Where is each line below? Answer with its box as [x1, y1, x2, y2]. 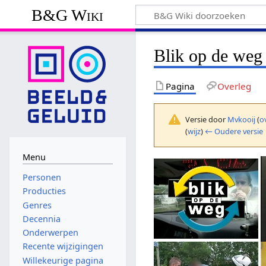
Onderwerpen [22, 227, 78, 239]
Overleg [217, 80, 251, 92]
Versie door [185, 113, 228, 125]
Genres [22, 199, 52, 211]
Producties [22, 185, 66, 197]
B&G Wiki [31, 5, 104, 24]
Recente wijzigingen [22, 240, 103, 252]
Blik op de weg [154, 45, 263, 66]
